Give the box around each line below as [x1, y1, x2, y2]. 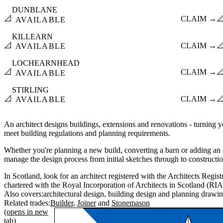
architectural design [43, 190, 104, 199]
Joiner [77, 199, 96, 208]
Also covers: [4, 190, 43, 199]
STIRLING [12, 85, 49, 94]
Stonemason [111, 199, 150, 208]
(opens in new [4, 208, 48, 217]
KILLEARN [12, 32, 53, 41]
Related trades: [4, 199, 50, 208]
